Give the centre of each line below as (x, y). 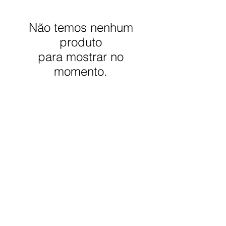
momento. (81, 71)
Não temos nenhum (81, 27)
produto (81, 42)
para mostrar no (81, 56)
